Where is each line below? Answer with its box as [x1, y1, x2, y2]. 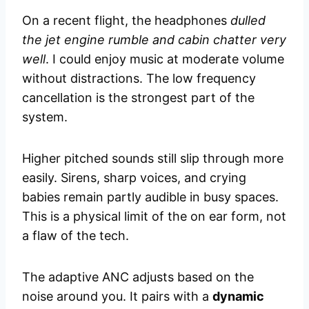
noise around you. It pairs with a [22, 289, 212, 304]
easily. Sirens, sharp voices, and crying [22, 170, 246, 186]
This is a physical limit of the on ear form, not [22, 209, 286, 224]
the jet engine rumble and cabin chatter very [22, 32, 286, 48]
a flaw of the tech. [22, 228, 129, 243]
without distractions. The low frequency [22, 71, 256, 86]
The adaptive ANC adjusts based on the [22, 270, 254, 285]
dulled [230, 13, 266, 28]
